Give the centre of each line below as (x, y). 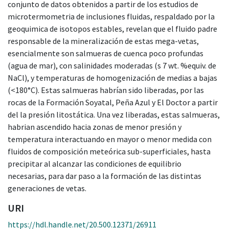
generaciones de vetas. (47, 188)
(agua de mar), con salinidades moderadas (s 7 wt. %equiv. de (112, 65)
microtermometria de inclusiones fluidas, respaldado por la (111, 16)
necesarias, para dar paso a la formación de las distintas (105, 176)
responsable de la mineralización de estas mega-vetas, (103, 41)
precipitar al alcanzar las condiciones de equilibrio (95, 163)
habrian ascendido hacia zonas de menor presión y (95, 127)
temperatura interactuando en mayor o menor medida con (110, 139)
